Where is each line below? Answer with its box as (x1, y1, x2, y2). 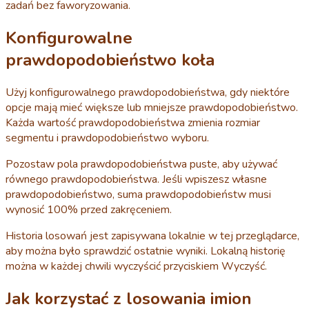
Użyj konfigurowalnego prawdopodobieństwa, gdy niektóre (6, 84, 290, 100)
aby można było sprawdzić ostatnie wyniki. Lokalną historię (6, 243, 286, 259)
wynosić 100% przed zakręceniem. (6, 201, 172, 217)
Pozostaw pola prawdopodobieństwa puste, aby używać (6, 156, 277, 172)
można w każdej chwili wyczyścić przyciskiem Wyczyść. (6, 258, 267, 274)
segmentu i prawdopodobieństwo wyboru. (6, 130, 209, 146)
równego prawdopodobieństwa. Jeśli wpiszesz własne (6, 171, 267, 187)
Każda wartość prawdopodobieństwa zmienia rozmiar (6, 114, 260, 130)
